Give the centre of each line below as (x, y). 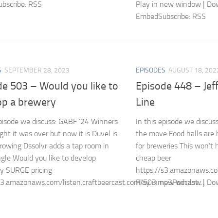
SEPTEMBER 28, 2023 (37, 71)
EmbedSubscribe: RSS (171, 17)
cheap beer (154, 158)
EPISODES (151, 71)
